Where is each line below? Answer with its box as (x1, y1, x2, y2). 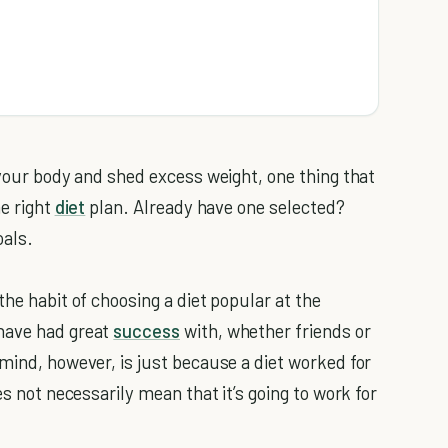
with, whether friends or (179, 319, 371, 343)
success (113, 319, 180, 343)
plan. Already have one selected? (85, 195, 345, 219)
